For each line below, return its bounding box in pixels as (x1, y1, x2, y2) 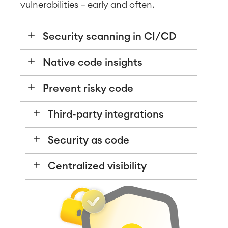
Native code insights (43, 57, 142, 68)
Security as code (48, 135, 129, 146)
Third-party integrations (48, 109, 164, 120)
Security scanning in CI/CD (43, 31, 176, 42)
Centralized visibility (48, 161, 147, 172)
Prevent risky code (43, 83, 133, 94)
